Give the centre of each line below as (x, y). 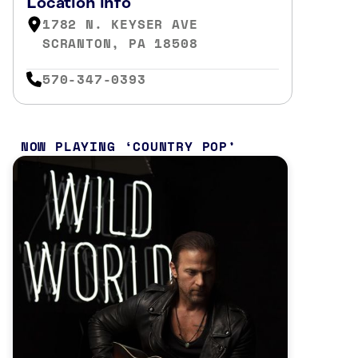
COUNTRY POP (180, 146)
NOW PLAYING (68, 146)
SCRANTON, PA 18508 (120, 43)
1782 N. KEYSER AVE (120, 24)
